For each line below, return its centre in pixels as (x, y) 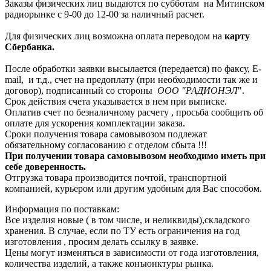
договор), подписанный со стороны (81, 90)
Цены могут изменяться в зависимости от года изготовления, (132, 252)
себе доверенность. (47, 166)
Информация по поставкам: (63, 209)
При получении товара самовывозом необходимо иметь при (135, 155)
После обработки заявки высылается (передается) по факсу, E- (133, 68)
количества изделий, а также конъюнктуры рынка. (109, 263)
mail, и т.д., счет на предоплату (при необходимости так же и (131, 79)
